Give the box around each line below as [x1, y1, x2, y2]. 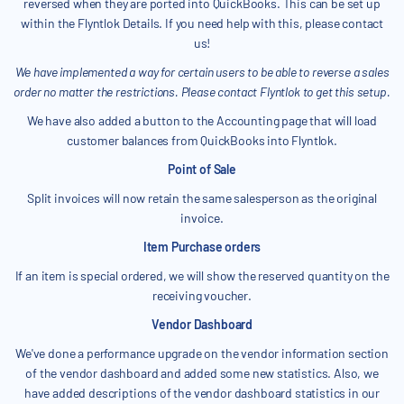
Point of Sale [168, 161, 236, 178]
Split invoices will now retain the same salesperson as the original [27, 190, 377, 207]
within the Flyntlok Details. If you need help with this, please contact [20, 15, 384, 32]
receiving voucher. [152, 288, 252, 304]
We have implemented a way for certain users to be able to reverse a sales [14, 64, 390, 80]
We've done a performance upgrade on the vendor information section [15, 345, 389, 362]
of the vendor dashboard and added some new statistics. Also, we [25, 365, 379, 381]
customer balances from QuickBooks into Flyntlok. [67, 133, 337, 149]
